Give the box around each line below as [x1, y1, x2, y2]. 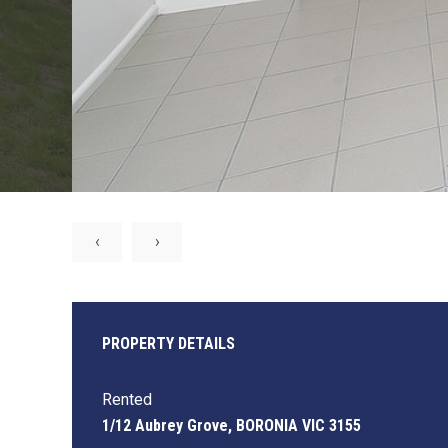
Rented [102, 389, 152, 409]
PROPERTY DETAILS [102, 333, 235, 353]
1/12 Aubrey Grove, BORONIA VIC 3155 [102, 415, 361, 435]
